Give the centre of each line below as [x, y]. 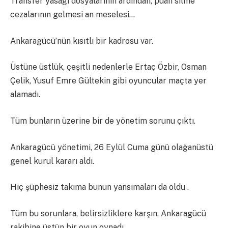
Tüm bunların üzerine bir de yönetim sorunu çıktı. [103, 121]
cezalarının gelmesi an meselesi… [73, 15]
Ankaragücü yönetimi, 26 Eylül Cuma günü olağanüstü [112, 147]
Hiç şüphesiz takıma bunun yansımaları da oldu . [99, 187]
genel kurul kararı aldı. [52, 161]
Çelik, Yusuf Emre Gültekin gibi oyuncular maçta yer [108, 81]
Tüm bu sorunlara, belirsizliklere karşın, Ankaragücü [108, 213]
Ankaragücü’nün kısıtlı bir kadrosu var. [82, 41]
